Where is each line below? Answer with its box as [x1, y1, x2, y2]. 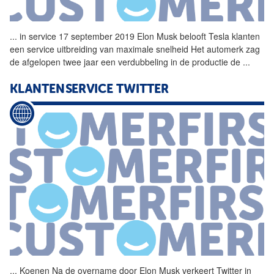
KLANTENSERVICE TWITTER [10, 84, 169, 97]
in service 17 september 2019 [17, 30, 137, 43]
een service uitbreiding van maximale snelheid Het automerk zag [10, 43, 260, 56]
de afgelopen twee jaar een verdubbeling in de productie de [10, 56, 243, 68]
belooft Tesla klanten [177, 30, 260, 43]
